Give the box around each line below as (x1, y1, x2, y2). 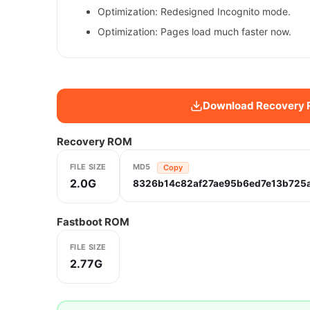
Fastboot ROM (57, 215, 129, 229)
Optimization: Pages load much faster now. (98, 26, 291, 38)
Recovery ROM (57, 135, 132, 149)
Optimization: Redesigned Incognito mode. (98, 6, 291, 18)
